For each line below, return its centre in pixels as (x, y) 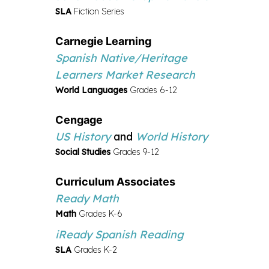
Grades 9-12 (135, 152)
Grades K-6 (99, 213)
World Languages (91, 90)
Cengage (79, 119)
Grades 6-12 (152, 90)
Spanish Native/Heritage (121, 58)
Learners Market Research (125, 74)
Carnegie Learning (103, 41)
